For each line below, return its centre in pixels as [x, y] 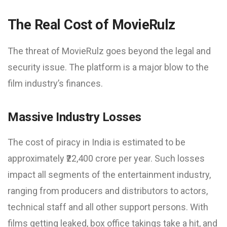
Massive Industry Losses [74, 117]
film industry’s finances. [55, 83]
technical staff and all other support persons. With [108, 207]
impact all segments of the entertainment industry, [109, 175]
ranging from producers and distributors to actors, [108, 191]
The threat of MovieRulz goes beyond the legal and [109, 51]
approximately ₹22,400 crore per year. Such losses [106, 158]
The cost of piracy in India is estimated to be [97, 142]
